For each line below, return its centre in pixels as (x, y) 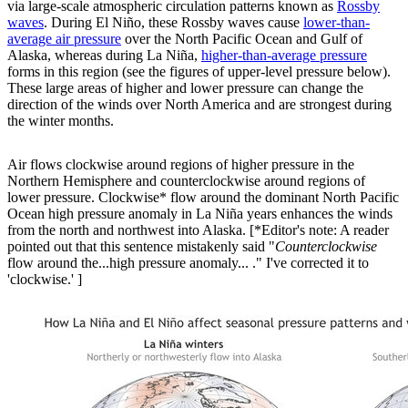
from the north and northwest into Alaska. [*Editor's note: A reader (198, 229)
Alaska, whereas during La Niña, (104, 55)
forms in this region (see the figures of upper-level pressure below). (199, 71)
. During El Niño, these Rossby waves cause (173, 22)
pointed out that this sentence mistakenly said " (141, 246)
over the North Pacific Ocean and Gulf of (242, 38)
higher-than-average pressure (284, 55)
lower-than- (337, 22)
